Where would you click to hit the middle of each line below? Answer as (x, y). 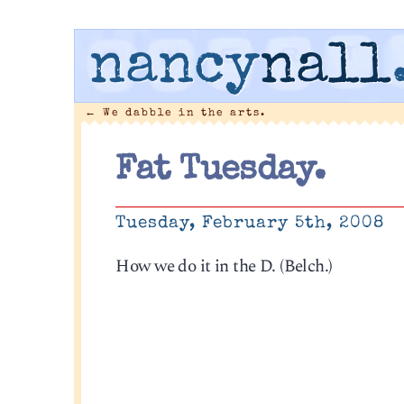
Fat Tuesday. (220, 172)
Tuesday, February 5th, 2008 (250, 224)
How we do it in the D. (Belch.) (224, 266)
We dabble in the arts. (181, 113)
